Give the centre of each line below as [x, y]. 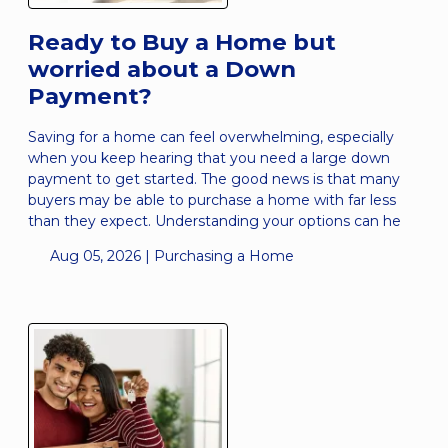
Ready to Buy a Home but [182, 41]
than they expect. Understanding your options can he [214, 220]
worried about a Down [162, 68]
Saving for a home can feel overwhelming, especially [211, 136]
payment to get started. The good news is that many [214, 178]
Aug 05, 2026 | [99, 255]
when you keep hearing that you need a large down [209, 157]
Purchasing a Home [223, 255]
